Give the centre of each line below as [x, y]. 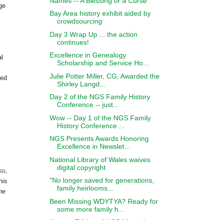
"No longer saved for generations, [102, 180]
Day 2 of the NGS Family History [100, 97]
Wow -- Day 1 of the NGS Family [100, 118]
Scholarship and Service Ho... [103, 63]
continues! [73, 42]
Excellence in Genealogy [88, 55]
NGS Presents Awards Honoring [99, 138]
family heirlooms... [85, 188]
